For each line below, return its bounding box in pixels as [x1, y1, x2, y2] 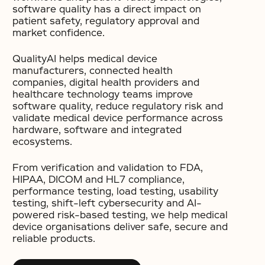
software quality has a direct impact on [12, 3, 201, 15]
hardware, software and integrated [12, 124, 182, 136]
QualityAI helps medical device [12, 53, 157, 65]
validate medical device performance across [12, 112, 223, 124]
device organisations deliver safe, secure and [12, 221, 228, 233]
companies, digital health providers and [12, 76, 199, 89]
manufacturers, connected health [12, 64, 173, 77]
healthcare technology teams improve [12, 88, 193, 101]
